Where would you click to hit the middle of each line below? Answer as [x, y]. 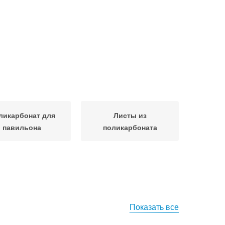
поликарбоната [130, 127]
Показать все [154, 207]
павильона [22, 127]
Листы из [130, 115]
